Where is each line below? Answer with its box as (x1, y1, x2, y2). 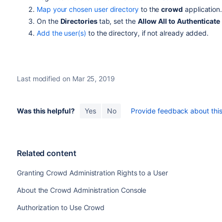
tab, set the (99, 17, 138, 25)
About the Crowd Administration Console (16, 186, 147, 194)
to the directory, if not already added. (86, 29, 209, 37)
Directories (60, 17, 99, 25)
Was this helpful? (16, 107, 75, 115)
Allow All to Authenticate (137, 17, 221, 25)
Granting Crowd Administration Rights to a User (16, 168, 168, 177)
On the (36, 17, 60, 25)
